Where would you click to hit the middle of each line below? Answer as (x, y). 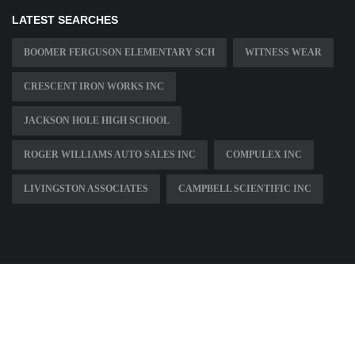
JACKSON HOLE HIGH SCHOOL (97, 120)
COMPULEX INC (264, 154)
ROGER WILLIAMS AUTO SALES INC (110, 154)
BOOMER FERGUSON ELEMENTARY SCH (119, 52)
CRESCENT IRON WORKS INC (94, 86)
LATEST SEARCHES (65, 19)
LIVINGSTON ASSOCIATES (86, 188)
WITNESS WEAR (283, 52)
